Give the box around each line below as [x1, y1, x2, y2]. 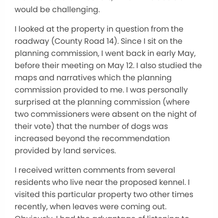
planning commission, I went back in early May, [15, 48, 196, 59]
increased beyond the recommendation [15, 133, 170, 144]
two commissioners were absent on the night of [15, 109, 197, 120]
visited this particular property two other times [15, 189, 193, 200]
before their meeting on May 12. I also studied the [15, 60, 202, 71]
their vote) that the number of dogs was [15, 121, 168, 132]
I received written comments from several [15, 164, 175, 176]
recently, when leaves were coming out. [15, 201, 166, 212]
